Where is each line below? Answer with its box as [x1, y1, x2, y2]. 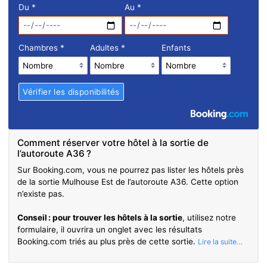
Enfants [161, 42, 191, 52]
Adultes [89, 42, 121, 52]
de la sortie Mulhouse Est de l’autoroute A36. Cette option [17, 176, 239, 187]
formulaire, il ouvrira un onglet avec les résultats [17, 224, 203, 234]
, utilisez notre [182, 212, 237, 222]
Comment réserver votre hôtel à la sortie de [17, 136, 209, 148]
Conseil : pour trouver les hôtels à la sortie [17, 212, 183, 222]
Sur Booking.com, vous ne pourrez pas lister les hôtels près [17, 164, 244, 175]
